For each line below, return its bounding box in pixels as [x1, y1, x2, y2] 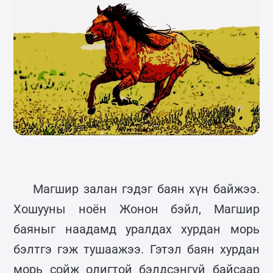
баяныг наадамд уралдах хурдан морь [13, 221, 260, 236]
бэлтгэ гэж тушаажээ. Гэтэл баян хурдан [13, 241, 260, 257]
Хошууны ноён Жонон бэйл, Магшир [13, 201, 260, 216]
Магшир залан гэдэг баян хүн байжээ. [33, 181, 260, 196]
